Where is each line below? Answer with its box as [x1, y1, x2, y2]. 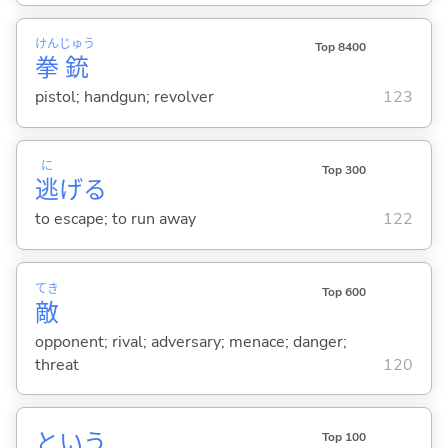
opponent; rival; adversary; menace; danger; [34, 330, 347, 353]
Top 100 [321, 428, 366, 445]
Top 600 [321, 283, 366, 300]
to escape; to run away [34, 208, 196, 231]
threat [34, 353, 79, 376]
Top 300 [321, 161, 366, 178]
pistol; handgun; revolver [34, 86, 214, 109]
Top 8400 [314, 39, 366, 56]
